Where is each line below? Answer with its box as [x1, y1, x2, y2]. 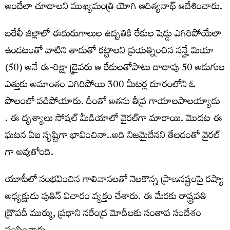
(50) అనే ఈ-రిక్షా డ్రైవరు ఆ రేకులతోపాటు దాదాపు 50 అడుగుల [5, 59, 225, 79]
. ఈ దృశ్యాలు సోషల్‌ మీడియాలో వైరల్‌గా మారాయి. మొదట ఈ [5, 109, 222, 130]
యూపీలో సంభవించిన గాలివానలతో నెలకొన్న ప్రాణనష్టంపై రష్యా [5, 170, 224, 191]
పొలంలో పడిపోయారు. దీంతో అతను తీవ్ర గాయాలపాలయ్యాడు [5, 92, 220, 113]
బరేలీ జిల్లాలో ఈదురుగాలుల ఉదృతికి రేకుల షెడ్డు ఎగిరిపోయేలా [5, 25, 221, 45]
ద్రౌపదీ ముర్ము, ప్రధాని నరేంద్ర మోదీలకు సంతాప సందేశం [5, 204, 201, 225]
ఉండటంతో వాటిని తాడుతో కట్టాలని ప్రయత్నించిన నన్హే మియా [5, 42, 214, 62]
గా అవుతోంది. [5, 143, 53, 164]
